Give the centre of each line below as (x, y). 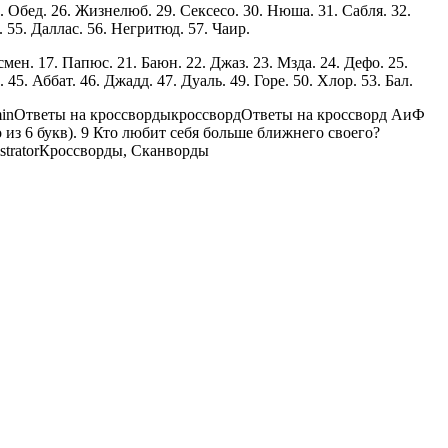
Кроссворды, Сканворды (124, 150)
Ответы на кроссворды (92, 114)
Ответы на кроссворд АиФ (333, 114)
